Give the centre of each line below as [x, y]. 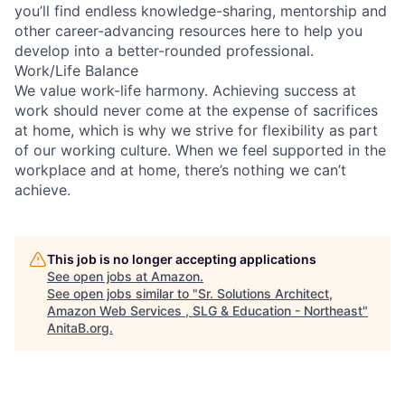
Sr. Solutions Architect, [265, 293]
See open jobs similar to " [122, 293]
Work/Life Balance [76, 70]
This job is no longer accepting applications [182, 259]
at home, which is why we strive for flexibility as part [196, 130]
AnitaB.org [78, 327]
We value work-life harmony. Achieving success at [185, 90]
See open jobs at [99, 276]
